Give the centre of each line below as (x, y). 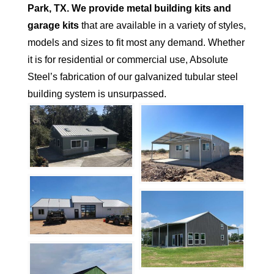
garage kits (53, 25)
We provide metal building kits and (151, 8)
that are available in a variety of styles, (162, 25)
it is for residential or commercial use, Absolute (128, 60)
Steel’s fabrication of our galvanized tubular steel (132, 77)
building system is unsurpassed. (97, 94)
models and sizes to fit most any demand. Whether (136, 43)
